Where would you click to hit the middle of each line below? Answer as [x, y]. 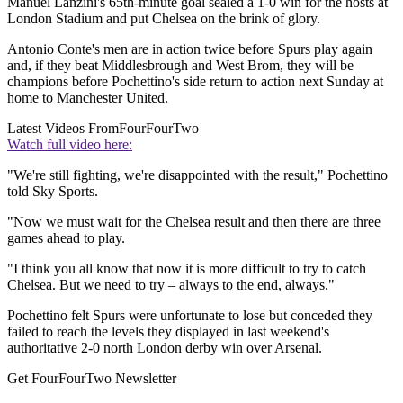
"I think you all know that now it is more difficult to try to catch [187, 269]
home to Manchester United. [88, 98]
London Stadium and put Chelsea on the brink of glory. [164, 19]
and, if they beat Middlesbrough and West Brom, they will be [180, 66]
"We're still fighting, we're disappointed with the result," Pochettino [197, 175]
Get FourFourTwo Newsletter [92, 379]
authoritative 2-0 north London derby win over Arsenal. [165, 348]
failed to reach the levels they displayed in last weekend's [168, 332]
